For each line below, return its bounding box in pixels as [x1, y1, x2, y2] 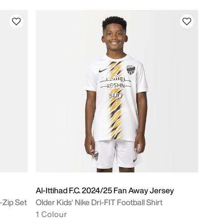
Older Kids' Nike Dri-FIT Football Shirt [36, 196, 163, 208]
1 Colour [36, 208, 67, 220]
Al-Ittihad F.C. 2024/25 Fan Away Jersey [36, 184, 174, 196]
